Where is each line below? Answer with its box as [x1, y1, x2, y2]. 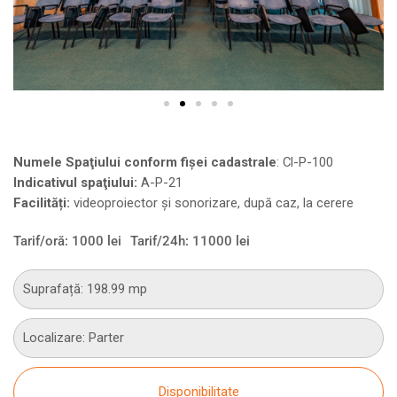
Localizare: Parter [23, 329, 124, 346]
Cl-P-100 [283, 153, 337, 170]
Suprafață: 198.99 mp [23, 280, 147, 297]
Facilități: [13, 194, 70, 211]
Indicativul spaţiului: [13, 174, 137, 191]
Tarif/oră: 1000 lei [13, 232, 121, 249]
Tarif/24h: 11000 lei [130, 232, 250, 249]
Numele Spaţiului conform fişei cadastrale [13, 153, 276, 170]
